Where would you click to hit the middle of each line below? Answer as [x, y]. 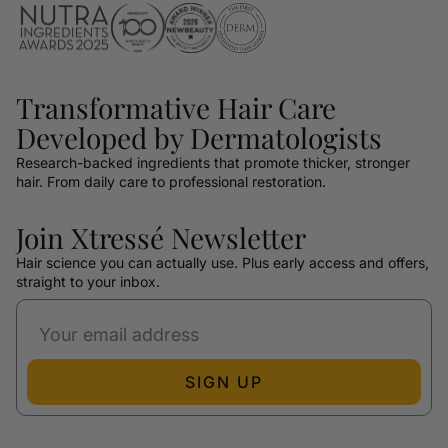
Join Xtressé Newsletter [161, 237]
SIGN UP [224, 381]
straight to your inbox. [88, 281]
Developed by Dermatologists [199, 137]
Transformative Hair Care [176, 107]
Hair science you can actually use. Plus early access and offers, [222, 262]
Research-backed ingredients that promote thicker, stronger [213, 162]
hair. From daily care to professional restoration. [171, 181]
